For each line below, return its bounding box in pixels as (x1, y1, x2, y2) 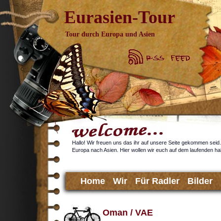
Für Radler (135, 176, 180, 186)
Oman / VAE (103, 207, 153, 218)
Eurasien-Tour (64, 7, 175, 27)
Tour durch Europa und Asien (65, 31, 155, 38)
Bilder (187, 176, 213, 186)
